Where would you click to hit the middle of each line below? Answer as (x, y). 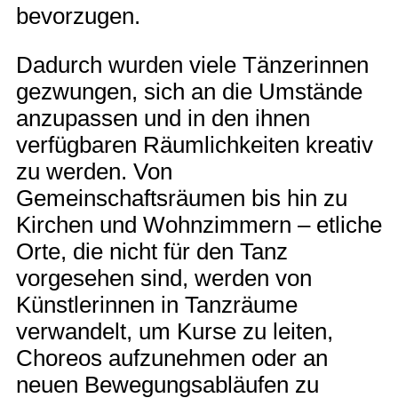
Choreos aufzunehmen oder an (172, 358)
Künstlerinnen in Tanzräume (157, 305)
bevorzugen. (78, 16)
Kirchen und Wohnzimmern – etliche (199, 225)
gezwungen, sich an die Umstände (189, 92)
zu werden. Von (94, 172)
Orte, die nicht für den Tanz (152, 252)
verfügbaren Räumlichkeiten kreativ (195, 145)
